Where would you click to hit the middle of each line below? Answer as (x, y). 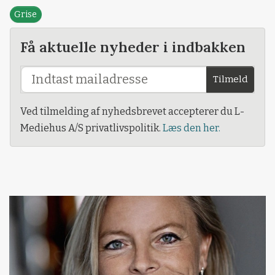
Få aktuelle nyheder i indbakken (133, 46)
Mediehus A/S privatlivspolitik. (91, 128)
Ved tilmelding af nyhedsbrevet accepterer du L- (132, 111)
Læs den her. (192, 128)
